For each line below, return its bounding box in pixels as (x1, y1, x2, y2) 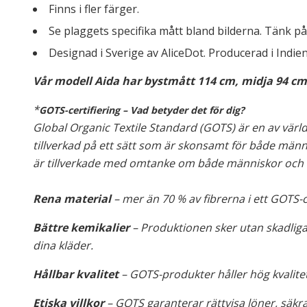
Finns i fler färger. (49, 1, 139, 16)
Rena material (33, 191, 111, 206)
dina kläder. (33, 238, 96, 253)
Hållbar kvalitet (33, 267, 119, 282)
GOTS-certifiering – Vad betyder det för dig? (39, 103, 245, 116)
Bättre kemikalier (33, 220, 130, 235)
